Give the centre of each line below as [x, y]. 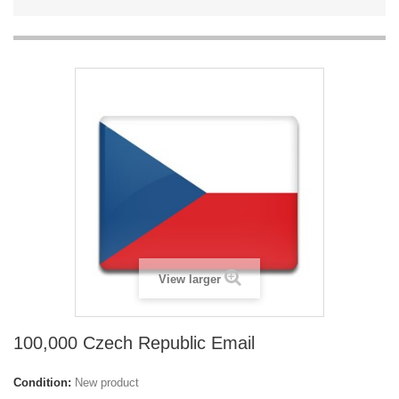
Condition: [42, 383]
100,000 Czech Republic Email [134, 343]
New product [107, 383]
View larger [189, 279]
